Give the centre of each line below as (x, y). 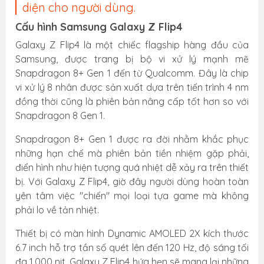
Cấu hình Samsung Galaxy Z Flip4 (99, 27)
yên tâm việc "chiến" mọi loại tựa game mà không (132, 196)
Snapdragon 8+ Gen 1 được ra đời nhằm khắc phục (132, 139)
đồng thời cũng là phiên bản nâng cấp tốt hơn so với (132, 101)
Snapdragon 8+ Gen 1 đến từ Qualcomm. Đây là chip (132, 73)
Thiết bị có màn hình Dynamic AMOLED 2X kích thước (132, 233)
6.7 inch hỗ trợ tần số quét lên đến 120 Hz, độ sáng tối (132, 247)
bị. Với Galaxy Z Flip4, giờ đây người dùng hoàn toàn (132, 181)
